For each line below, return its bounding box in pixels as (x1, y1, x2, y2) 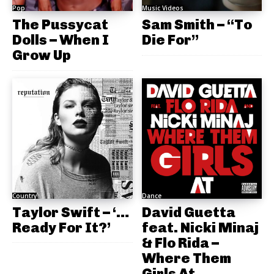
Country (12, 191, 37, 200)
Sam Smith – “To (141, 16, 252, 34)
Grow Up (12, 46, 71, 64)
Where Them (141, 249, 231, 267)
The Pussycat (12, 16, 108, 34)
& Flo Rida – (141, 234, 219, 251)
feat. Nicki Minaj (141, 218, 259, 236)
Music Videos (141, 4, 183, 13)
